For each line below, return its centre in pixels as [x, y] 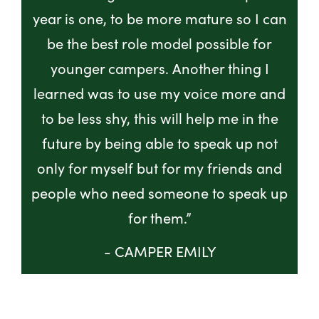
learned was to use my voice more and [159, 93]
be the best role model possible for [159, 43]
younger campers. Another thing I [159, 68]
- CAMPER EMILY [159, 251]
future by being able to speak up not [159, 142]
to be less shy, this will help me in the [159, 117]
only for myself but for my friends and [159, 167]
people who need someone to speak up [159, 192]
